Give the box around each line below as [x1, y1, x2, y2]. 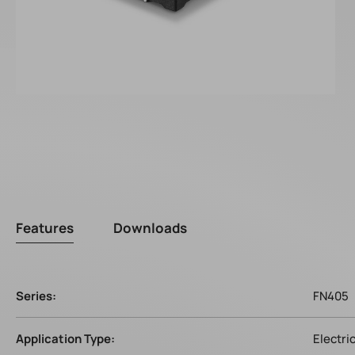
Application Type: [16, 330, 115, 347]
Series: [16, 288, 56, 304]
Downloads [113, 219, 187, 237]
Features [16, 219, 74, 237]
